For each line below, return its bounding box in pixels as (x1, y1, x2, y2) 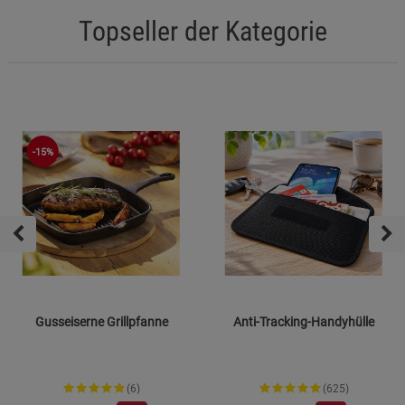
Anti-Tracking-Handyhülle (233, 314, 374, 329)
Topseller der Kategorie (78, 14, 327, 47)
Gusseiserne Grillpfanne (34, 314, 168, 329)
